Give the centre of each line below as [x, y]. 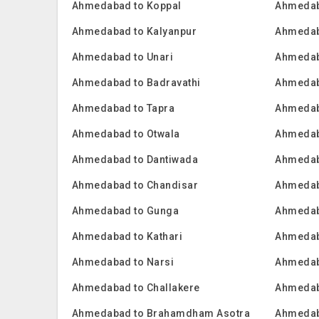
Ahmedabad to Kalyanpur [134, 31]
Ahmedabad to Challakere [136, 288]
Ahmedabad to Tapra [123, 108]
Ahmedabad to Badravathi [136, 83]
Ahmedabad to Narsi [123, 262]
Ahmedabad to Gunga [125, 211]
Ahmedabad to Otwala [126, 134]
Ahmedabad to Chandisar [135, 185]
